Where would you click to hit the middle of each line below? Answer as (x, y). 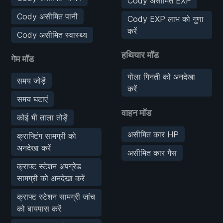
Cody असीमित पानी (47, 16)
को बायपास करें (39, 208)
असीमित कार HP (153, 134)
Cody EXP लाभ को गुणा (166, 19)
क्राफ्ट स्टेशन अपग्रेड (49, 166)
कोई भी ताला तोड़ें (42, 117)
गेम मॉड (22, 59)
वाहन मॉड (136, 112)
